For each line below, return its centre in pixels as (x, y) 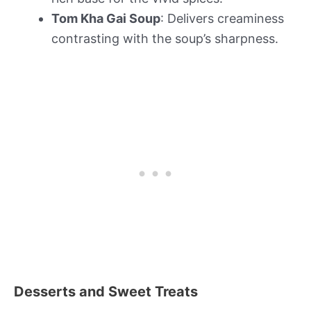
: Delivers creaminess (222, 19)
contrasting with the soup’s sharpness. (165, 39)
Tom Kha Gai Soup (106, 19)
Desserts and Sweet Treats (106, 292)
